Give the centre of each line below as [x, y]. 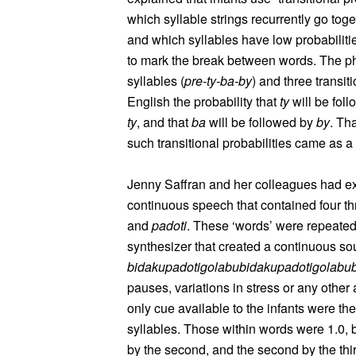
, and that [164, 122]
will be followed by [261, 122]
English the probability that [203, 101]
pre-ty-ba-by [218, 81]
